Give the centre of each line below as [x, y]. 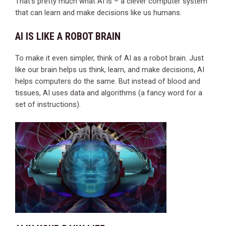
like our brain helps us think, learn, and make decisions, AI [110, 70]
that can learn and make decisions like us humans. [98, 12]
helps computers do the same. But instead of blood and [108, 81]
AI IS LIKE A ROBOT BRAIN [68, 37]
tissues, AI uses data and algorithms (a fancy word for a [109, 93]
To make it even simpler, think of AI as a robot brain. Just [109, 58]
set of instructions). [48, 105]
